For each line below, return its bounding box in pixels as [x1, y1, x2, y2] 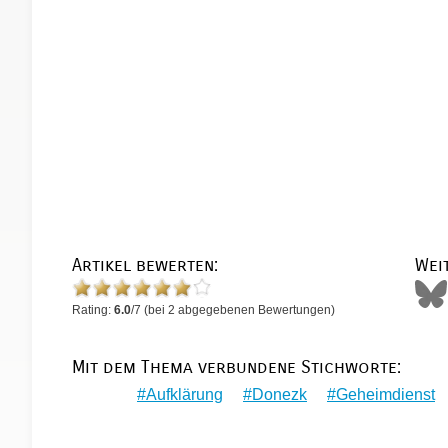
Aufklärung [146, 385, 223, 403]
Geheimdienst [336, 385, 435, 403]
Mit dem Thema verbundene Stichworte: [72, 357, 401, 378]
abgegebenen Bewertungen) [175, 303, 335, 317]
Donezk [252, 385, 307, 403]
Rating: [72, 303, 114, 317]
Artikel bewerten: [72, 254, 218, 276]
